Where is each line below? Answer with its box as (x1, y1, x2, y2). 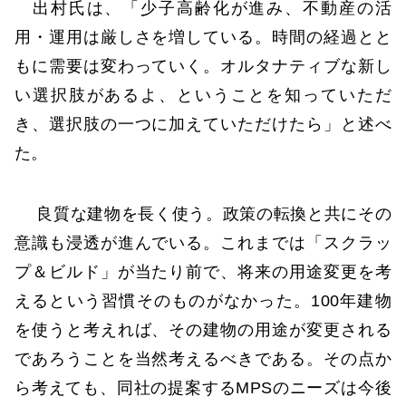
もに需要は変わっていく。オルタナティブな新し (14, 57, 391, 76)
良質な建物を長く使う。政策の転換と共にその (14, 205, 391, 224)
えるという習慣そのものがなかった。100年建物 (14, 292, 391, 311)
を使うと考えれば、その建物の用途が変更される (14, 321, 391, 340)
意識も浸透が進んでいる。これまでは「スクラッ (14, 234, 391, 253)
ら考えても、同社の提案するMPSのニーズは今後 (14, 379, 391, 398)
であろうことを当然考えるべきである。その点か (14, 350, 391, 369)
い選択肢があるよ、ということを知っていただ (14, 86, 391, 105)
